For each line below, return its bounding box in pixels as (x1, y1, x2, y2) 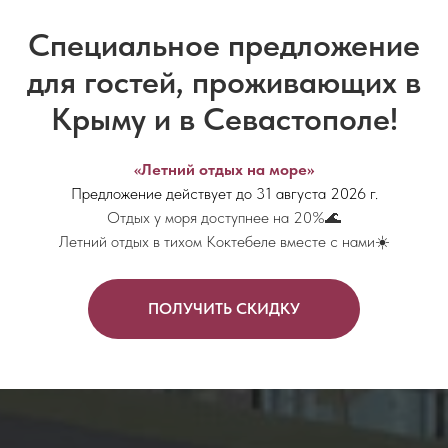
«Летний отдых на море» (134, 160, 314, 179)
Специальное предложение (28, 26, 420, 64)
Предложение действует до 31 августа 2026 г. (70, 184, 378, 203)
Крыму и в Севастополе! (50, 100, 398, 138)
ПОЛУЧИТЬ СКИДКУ (148, 298, 300, 318)
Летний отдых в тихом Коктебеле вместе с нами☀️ (58, 232, 390, 251)
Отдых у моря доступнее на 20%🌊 (107, 208, 341, 227)
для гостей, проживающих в (27, 63, 421, 101)
